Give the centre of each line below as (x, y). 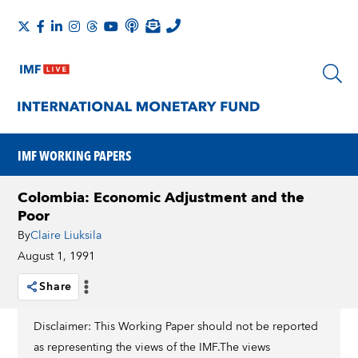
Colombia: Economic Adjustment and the (161, 198)
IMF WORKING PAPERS (75, 155)
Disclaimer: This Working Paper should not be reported (176, 327)
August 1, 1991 (57, 257)
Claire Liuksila (66, 236)
